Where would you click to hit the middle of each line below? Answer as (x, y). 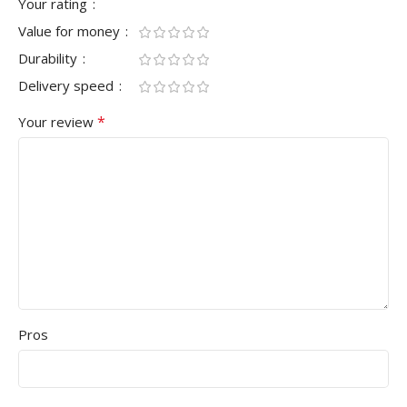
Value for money (71, 30)
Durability (50, 58)
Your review (58, 121)
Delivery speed (68, 85)
